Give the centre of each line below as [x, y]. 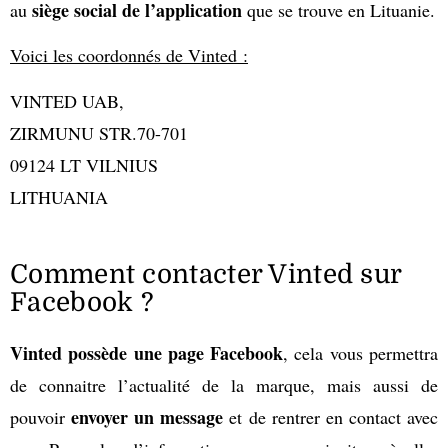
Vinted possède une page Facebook [147, 353]
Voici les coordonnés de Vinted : [129, 55]
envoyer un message [147, 417]
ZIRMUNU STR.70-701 [99, 132]
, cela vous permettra [361, 353]
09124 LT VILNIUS [84, 164]
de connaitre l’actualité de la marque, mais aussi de [224, 385]
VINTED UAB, [67, 100]
